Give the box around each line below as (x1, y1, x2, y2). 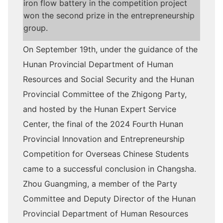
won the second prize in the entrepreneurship (23, 10, 195, 20)
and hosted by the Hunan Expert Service (23, 104, 176, 114)
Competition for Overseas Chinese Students (23, 149, 189, 159)
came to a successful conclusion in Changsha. (23, 164, 196, 174)
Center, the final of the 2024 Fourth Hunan (23, 119, 183, 129)
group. (23, 23, 48, 33)
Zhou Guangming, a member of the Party (23, 179, 177, 189)
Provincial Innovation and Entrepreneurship (23, 134, 185, 144)
